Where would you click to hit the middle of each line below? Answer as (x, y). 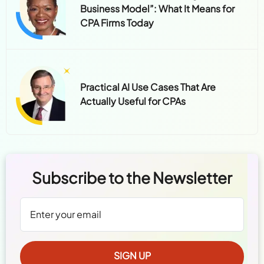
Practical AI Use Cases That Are (148, 87)
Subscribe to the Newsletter (132, 177)
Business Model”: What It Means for (158, 8)
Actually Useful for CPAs (133, 101)
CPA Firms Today (117, 22)
